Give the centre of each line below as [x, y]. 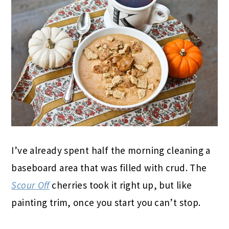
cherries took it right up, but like [121, 185]
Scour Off [30, 185]
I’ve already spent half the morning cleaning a [111, 151]
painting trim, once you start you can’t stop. [106, 203]
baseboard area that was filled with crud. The [109, 168]
